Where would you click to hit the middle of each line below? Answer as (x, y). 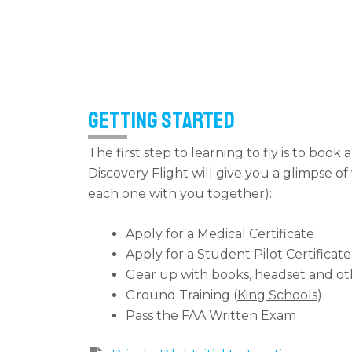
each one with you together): (180, 193)
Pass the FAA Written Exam (211, 316)
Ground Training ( (181, 295)
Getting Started (161, 120)
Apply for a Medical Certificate (220, 234)
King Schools (277, 295)
